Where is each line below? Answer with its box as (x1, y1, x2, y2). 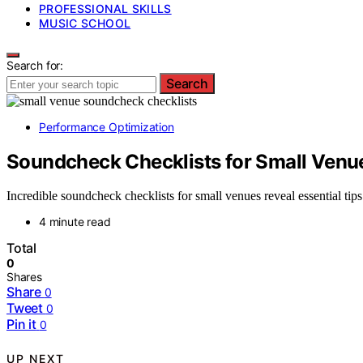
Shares (6, 270, 42, 284)
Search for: (6, 58, 64, 72)
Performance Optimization (39, 119, 174, 134)
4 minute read (39, 215, 111, 229)
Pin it (6, 316, 36, 333)
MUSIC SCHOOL (39, 15, 131, 30)
